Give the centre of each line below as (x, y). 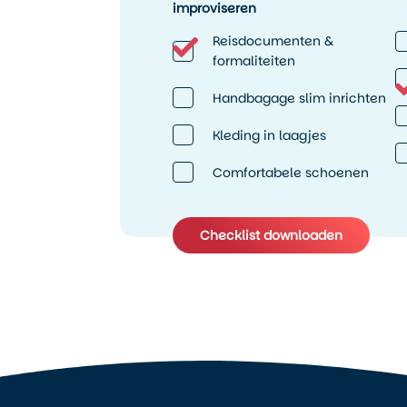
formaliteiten (253, 61)
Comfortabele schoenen (290, 172)
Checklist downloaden (271, 236)
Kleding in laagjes (269, 135)
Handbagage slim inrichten (299, 98)
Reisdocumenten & (273, 41)
